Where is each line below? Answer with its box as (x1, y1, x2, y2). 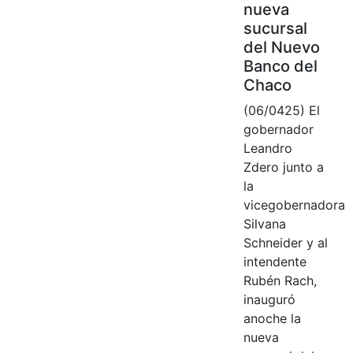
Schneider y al (243, 234, 328, 251)
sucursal (243, 18, 307, 38)
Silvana (243, 215, 286, 232)
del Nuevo (243, 37, 320, 57)
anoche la (243, 310, 301, 326)
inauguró (243, 291, 295, 307)
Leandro (243, 139, 292, 156)
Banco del (243, 56, 318, 76)
